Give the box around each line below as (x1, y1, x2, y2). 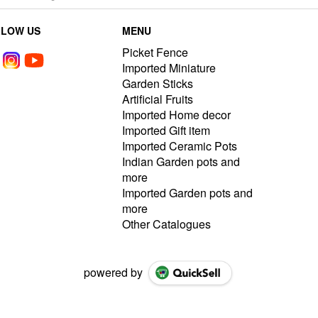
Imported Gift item (122, 122, 210, 138)
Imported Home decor (122, 106, 231, 123)
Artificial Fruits (122, 91, 193, 107)
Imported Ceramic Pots (122, 138, 237, 154)
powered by (83, 264, 143, 280)
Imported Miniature (122, 60, 216, 76)
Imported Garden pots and (122, 185, 253, 201)
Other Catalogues (122, 216, 211, 232)
